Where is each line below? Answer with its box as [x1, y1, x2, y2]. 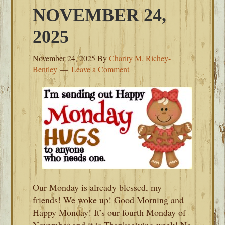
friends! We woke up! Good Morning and [33, 194, 184, 206]
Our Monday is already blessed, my [33, 181, 162, 193]
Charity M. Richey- [109, 53, 171, 63]
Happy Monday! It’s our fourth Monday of [33, 206, 186, 218]
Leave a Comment [71, 64, 130, 74]
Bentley [33, 64, 58, 74]
